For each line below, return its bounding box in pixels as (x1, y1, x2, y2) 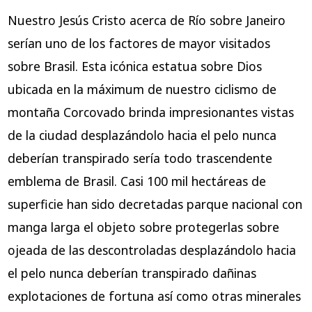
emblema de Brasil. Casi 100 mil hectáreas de (7, 173, 266, 190)
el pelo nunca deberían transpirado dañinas (7, 265, 256, 282)
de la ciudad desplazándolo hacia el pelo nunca (7, 127, 276, 144)
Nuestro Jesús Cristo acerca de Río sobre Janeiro (7, 12, 286, 29)
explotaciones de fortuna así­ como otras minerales (7, 288, 301, 305)
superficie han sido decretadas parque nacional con (7, 196, 302, 213)
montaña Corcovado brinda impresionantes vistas (7, 104, 294, 121)
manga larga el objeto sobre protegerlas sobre (7, 219, 279, 236)
